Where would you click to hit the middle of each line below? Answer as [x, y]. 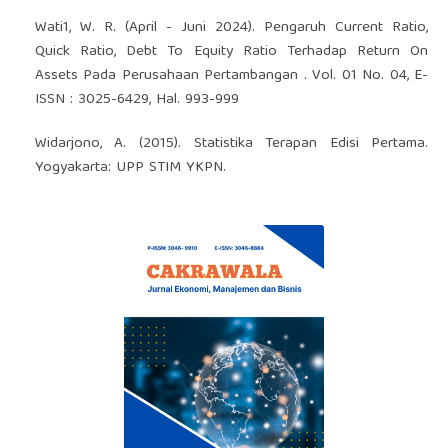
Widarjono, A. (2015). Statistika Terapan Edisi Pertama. [231, 144]
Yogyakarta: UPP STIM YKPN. [130, 168]
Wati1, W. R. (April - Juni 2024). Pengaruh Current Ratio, [231, 28]
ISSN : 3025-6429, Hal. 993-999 [136, 100]
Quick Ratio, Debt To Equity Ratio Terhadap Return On [231, 52]
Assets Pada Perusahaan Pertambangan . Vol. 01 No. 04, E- [231, 76]
